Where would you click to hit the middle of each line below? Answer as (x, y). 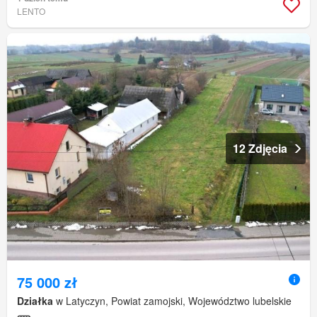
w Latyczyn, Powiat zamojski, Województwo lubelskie (172, 301)
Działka (35, 301)
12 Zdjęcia (260, 149)
